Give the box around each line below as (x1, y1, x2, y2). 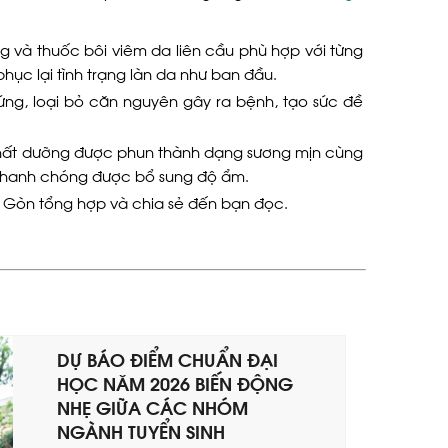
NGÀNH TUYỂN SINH (57, 417, 226, 445)
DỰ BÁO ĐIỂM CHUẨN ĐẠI (57, 345, 279, 373)
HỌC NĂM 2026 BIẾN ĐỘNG (57, 369, 294, 397)
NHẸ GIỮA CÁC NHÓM (57, 393, 249, 421)
